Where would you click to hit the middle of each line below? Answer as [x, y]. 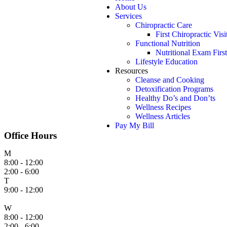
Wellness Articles [163, 116]
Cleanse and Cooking [170, 80]
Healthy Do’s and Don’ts [176, 98]
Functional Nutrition [168, 43]
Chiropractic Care [164, 25]
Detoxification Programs [175, 89]
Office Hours [30, 135]
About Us [131, 7]
